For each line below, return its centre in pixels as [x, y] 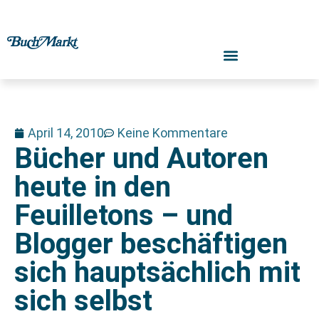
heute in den [93, 187]
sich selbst [83, 301]
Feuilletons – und [124, 215]
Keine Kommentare [173, 133]
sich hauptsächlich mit [157, 272]
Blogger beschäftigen [151, 244]
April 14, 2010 [66, 133]
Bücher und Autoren [141, 158]
